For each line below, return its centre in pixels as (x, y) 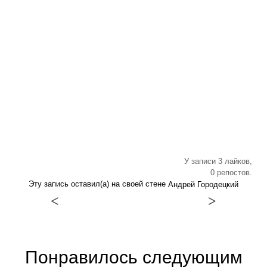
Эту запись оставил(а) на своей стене (98, 184)
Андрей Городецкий (203, 185)
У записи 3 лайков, (218, 161)
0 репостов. (231, 173)
